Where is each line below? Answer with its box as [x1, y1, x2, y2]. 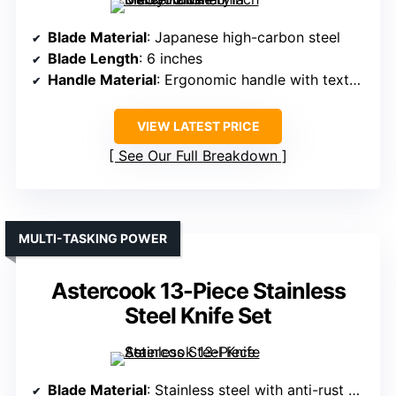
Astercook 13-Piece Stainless [50, 278, 346, 305]
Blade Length [48, 49, 139, 68]
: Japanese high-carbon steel [147, 28, 340, 47]
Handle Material [48, 71, 156, 89]
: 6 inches [139, 49, 202, 68]
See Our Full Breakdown [118, 147, 278, 165]
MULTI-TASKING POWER [19, 231, 167, 247]
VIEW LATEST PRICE [136, 118, 260, 134]
